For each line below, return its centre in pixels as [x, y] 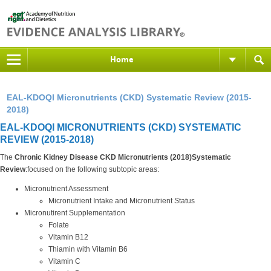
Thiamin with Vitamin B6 [88, 249]
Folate [59, 225]
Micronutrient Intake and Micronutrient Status [122, 201]
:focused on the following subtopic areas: [92, 169]
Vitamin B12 [69, 237]
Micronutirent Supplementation [75, 213]
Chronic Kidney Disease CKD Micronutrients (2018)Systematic [122, 157]
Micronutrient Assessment [66, 189]
